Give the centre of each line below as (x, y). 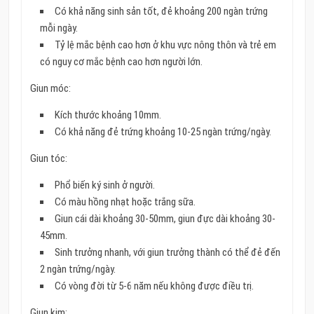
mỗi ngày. (59, 28)
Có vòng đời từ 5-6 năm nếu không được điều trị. (154, 286)
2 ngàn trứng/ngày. (77, 269)
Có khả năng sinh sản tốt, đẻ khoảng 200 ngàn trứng (161, 12)
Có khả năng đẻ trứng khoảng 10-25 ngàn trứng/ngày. (163, 132)
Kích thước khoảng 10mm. (108, 115)
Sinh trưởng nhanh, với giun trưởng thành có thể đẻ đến (167, 253)
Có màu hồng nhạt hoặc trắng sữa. (125, 202)
